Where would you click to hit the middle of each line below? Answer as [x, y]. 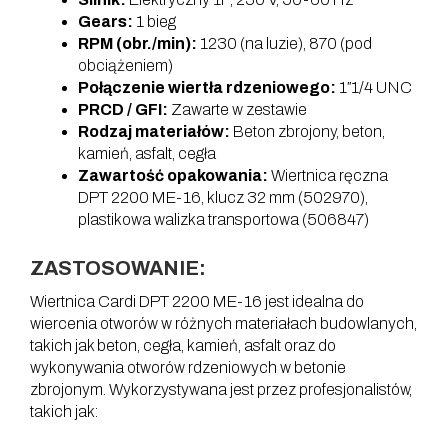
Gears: [105, 21]
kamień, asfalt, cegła [147, 153]
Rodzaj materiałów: [154, 131]
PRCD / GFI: [123, 109]
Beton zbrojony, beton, [307, 131]
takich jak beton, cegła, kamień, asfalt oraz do [183, 345]
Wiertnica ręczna [328, 175]
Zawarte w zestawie [237, 109]
